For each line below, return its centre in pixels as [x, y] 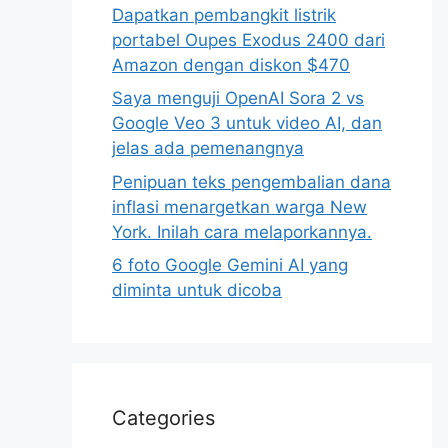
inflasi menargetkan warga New [239, 206]
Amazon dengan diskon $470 [231, 64]
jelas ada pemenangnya [208, 148]
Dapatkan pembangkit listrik [224, 14]
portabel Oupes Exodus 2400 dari [248, 39]
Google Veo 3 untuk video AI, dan [247, 123]
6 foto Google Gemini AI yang [230, 265]
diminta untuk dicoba [197, 290]
